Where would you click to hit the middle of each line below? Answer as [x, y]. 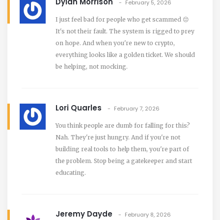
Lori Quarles [79, 108]
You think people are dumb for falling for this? [123, 125]
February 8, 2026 [148, 214]
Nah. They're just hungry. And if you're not [118, 137]
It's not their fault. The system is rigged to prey [125, 31]
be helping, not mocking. [92, 66]
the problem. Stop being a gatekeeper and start [124, 161]
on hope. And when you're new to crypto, [115, 43]
